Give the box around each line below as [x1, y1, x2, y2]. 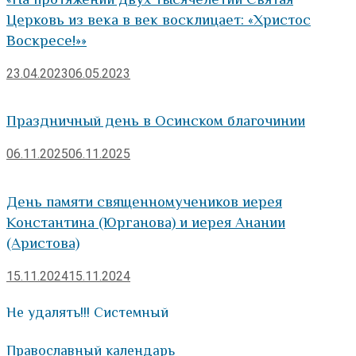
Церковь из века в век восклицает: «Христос [6, 10, 311, 28]
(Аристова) [6, 234, 79, 251]
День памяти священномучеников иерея [6, 192, 282, 210]
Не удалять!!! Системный [6, 304, 168, 320]
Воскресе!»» [6, 31, 87, 48]
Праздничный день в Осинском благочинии [6, 112, 305, 130]
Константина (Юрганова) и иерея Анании [6, 213, 285, 230]
